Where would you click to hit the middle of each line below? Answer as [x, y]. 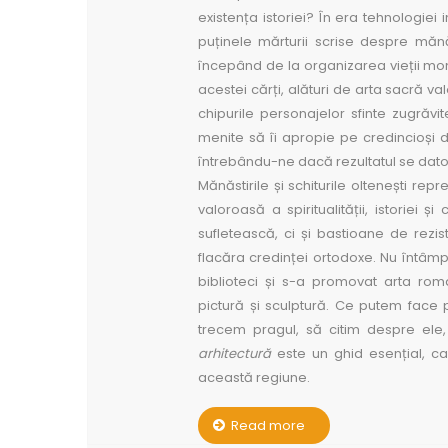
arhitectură [234, 353]
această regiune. [254, 377]
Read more [268, 425]
